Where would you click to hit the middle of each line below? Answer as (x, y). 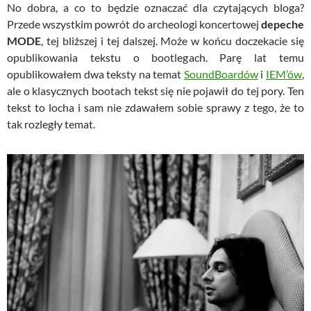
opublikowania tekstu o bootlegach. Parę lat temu (155, 57)
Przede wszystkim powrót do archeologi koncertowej (134, 24)
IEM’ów (284, 74)
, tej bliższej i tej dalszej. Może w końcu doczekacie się (173, 41)
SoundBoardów (221, 74)
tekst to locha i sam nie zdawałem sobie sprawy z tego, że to (155, 107)
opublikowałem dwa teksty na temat (95, 74)
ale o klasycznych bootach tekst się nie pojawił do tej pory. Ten (155, 91)
